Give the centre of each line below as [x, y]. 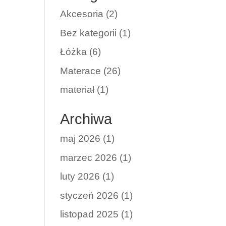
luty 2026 [80, 176]
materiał [77, 90]
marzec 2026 [89, 157]
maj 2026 [80, 138]
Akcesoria [82, 14]
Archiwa [86, 119]
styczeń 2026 [90, 195]
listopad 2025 [90, 214]
